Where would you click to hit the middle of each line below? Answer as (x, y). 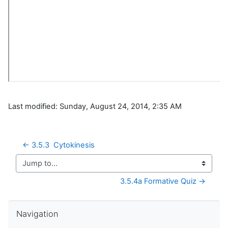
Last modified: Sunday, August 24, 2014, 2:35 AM (95, 107)
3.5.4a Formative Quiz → (163, 181)
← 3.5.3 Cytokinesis (59, 145)
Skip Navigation (35, 205)
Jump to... (33, 168)
